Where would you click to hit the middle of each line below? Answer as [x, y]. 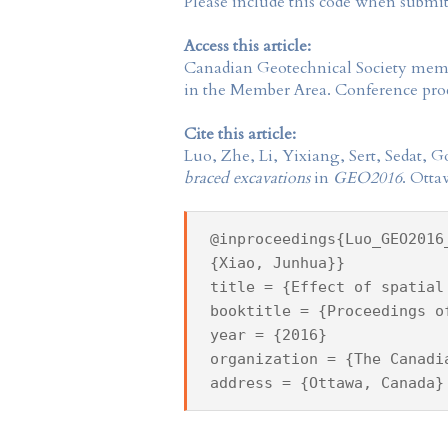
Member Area [278, 89]
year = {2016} [268, 334]
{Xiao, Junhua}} [277, 262]
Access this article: [247, 45]
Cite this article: [240, 133]
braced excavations [247, 177]
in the [207, 89]
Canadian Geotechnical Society [295, 67]
